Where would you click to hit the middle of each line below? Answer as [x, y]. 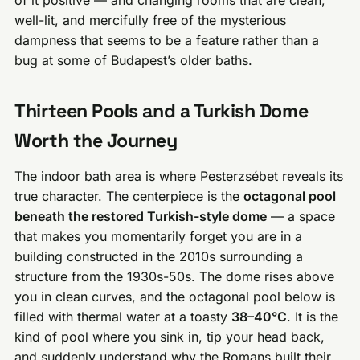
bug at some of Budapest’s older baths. [134, 60]
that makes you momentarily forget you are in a [159, 236]
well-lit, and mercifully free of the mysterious [151, 20]
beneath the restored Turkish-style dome [141, 216]
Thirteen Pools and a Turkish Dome [162, 110]
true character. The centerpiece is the [129, 196]
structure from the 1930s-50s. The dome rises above [175, 276]
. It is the [313, 316]
